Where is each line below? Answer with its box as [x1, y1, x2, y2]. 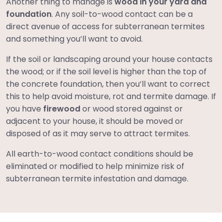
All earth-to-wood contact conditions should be [6, 148, 193, 160]
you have [6, 103, 43, 115]
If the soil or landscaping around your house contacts [6, 54, 213, 65]
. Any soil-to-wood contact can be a [52, 8, 193, 20]
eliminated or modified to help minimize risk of [6, 161, 184, 172]
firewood [43, 103, 80, 115]
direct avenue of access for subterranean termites [6, 21, 205, 33]
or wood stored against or [80, 103, 183, 115]
